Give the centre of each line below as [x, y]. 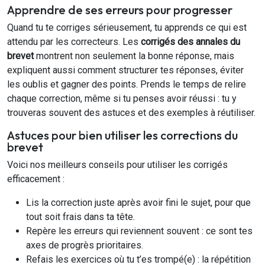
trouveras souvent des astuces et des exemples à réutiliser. [131, 113]
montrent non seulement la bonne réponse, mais [134, 56]
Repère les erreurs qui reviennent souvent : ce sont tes [139, 231]
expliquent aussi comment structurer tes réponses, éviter [125, 70]
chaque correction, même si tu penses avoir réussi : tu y [122, 99]
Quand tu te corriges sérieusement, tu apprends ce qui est [127, 28]
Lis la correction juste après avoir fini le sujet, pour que [138, 203]
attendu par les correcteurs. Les [74, 42]
